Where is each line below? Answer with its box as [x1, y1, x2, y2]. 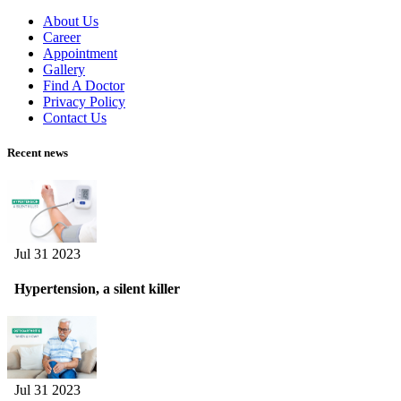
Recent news [7, 145, 68, 159]
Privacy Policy [43, 93, 125, 109]
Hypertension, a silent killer [7, 281, 180, 297]
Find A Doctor [43, 77, 124, 93]
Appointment [43, 45, 117, 61]
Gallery [43, 61, 85, 77]
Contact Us [43, 109, 107, 125]
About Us [43, 13, 98, 29]
